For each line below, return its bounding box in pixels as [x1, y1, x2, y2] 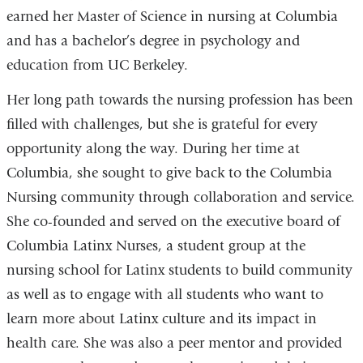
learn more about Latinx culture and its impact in [6, 310, 317, 328]
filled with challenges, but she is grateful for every [6, 116, 318, 134]
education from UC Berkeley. [6, 56, 188, 74]
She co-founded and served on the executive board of [6, 213, 340, 231]
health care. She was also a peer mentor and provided [6, 335, 342, 352]
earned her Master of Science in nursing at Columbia [6, 7, 338, 25]
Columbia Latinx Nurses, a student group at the [6, 237, 305, 255]
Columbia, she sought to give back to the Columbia [6, 164, 332, 182]
